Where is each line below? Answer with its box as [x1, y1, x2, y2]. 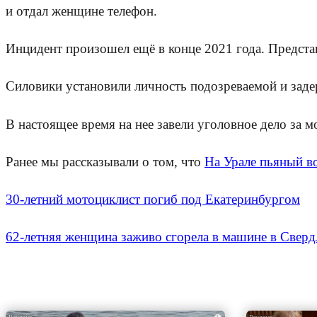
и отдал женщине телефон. [6, 3, 157, 18]
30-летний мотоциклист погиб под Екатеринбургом [6, 191, 300, 207]
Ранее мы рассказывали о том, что [6, 154, 204, 169]
